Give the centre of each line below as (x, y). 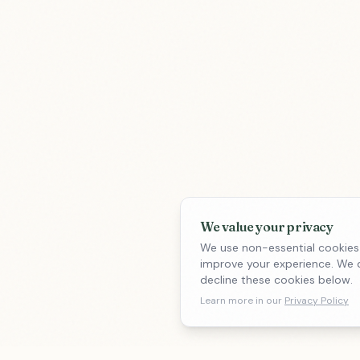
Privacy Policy (317, 301)
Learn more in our (241, 301)
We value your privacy (267, 227)
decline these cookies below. (276, 280)
